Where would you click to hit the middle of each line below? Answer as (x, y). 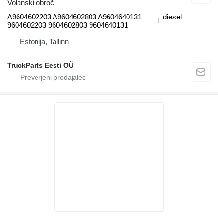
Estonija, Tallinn (44, 42)
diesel (172, 17)
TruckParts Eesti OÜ (40, 65)
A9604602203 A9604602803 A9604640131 (74, 17)
